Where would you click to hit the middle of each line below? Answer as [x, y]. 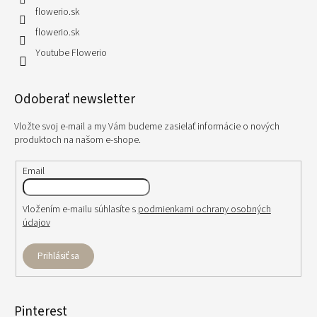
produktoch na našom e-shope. [77, 140]
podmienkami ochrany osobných [204, 209]
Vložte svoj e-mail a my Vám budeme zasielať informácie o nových [147, 127]
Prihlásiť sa [58, 256]
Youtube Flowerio [71, 53]
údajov [36, 223]
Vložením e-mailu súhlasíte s [80, 209]
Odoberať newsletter [75, 100]
